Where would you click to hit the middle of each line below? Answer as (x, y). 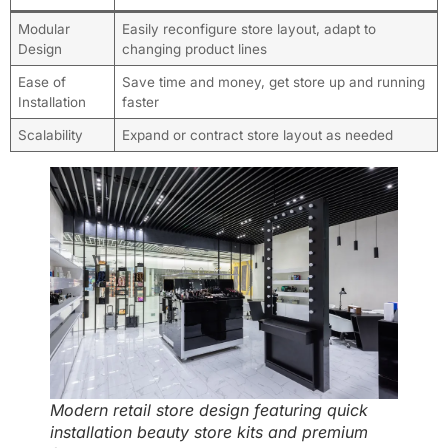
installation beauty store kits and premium (209, 431)
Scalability (50, 134)
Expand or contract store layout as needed (257, 134)
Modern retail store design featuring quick (209, 409)
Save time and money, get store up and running (273, 81)
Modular (43, 28)
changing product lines (194, 48)
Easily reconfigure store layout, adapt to (248, 28)
